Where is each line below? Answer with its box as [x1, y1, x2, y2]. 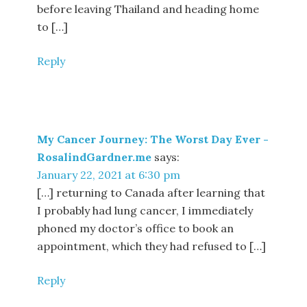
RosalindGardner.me [37, 150, 152, 164]
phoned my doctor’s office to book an [37, 221, 234, 236]
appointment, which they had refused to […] [37, 239, 267, 254]
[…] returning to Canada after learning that [37, 186, 266, 200]
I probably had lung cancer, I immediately [37, 204, 254, 218]
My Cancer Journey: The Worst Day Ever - [37, 132, 269, 147]
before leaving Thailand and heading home [37, 2, 260, 16]
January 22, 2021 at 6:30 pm [37, 168, 181, 182]
